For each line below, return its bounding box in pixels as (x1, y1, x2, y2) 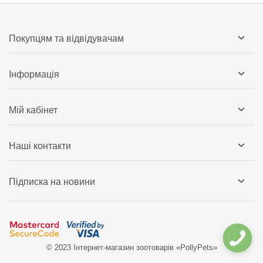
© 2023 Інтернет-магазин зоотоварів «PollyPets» (46, 243, 217, 252)
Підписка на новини (9, 177, 95, 187)
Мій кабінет (9, 105, 58, 116)
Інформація (9, 69, 59, 80)
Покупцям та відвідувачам (9, 33, 124, 44)
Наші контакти (9, 141, 71, 151)
